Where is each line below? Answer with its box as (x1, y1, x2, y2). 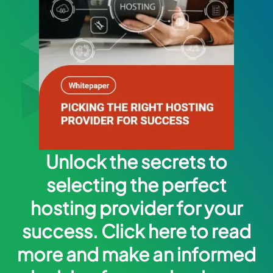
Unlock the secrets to (45, 150, 228, 174)
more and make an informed (17, 243, 256, 266)
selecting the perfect (46, 173, 227, 197)
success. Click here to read (22, 219, 251, 243)
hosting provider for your (30, 196, 243, 220)
